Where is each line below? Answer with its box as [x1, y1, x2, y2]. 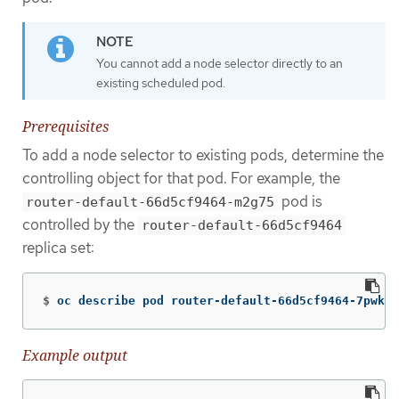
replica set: [22, 238, 94, 258]
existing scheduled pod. [96, 75, 225, 92]
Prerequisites [22, 117, 109, 137]
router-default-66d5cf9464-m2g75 [26, 194, 274, 211]
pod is [278, 191, 322, 212]
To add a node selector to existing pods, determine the [22, 145, 384, 166]
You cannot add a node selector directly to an [96, 55, 343, 72]
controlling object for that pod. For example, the [22, 168, 340, 189]
